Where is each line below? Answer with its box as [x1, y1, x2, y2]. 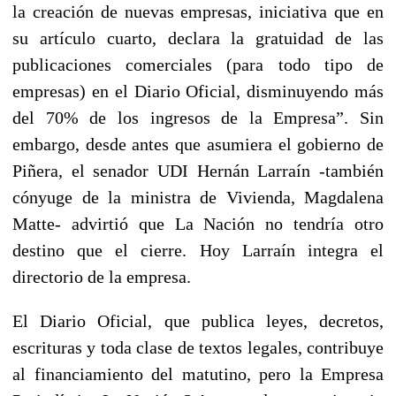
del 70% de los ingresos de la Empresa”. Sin [12, 107, 384, 127]
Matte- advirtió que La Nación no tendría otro [12, 213, 384, 233]
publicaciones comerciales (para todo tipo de [12, 54, 384, 74]
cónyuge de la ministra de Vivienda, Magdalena [12, 187, 384, 207]
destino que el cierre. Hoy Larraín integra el [12, 240, 384, 260]
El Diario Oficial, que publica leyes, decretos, [12, 310, 384, 331]
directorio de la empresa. [12, 266, 191, 286]
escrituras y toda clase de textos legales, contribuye [12, 337, 384, 357]
